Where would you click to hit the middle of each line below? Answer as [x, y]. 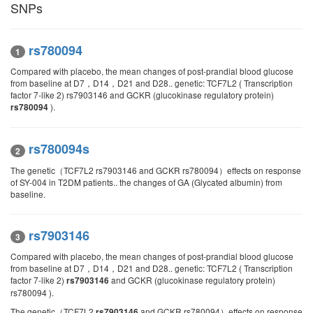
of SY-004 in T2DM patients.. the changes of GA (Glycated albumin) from [146, 182]
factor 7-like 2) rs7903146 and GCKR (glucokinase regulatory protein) [142, 95]
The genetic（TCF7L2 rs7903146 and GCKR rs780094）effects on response [156, 170]
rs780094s [59, 149]
